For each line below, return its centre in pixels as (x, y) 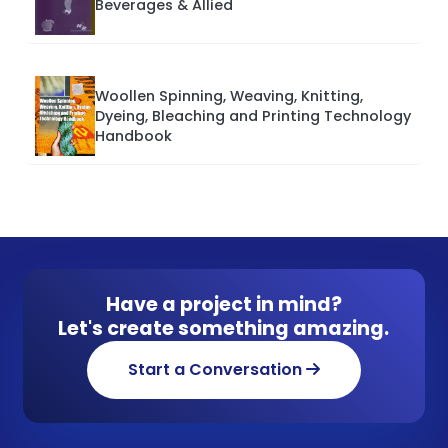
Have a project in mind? (223, 305)
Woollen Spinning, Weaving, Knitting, (229, 96)
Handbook (133, 136)
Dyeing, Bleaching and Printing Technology (253, 116)
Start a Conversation (216, 370)
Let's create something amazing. (224, 329)
